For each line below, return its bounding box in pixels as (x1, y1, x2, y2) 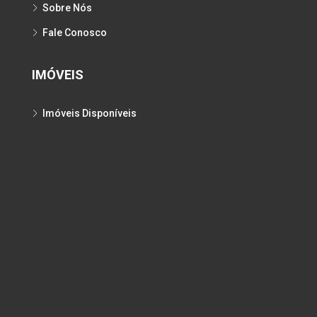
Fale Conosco (42, 27, 107, 38)
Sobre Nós (42, 2, 92, 13)
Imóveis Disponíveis (42, 108, 137, 119)
